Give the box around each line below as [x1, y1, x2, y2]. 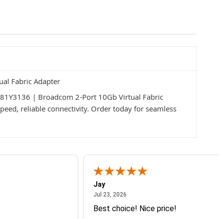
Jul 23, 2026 [93, 191, 127, 198]
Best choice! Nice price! [93, 204, 176, 213]
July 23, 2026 [126, 191, 162, 197]
